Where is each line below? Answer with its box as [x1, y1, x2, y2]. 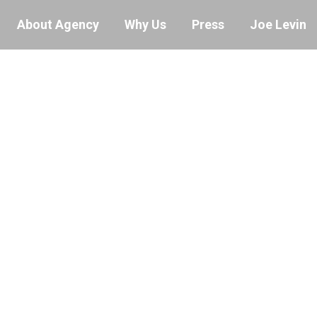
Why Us [125, 17, 166, 32]
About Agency [17, 17, 99, 32]
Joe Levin [250, 17, 306, 32]
